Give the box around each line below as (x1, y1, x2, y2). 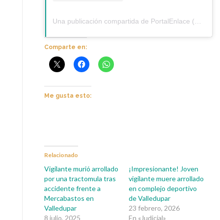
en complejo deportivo (128, 184, 197, 193)
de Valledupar (128, 194, 170, 203)
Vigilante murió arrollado (44, 165, 118, 173)
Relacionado (44, 151, 78, 159)
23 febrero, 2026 (128, 204, 180, 213)
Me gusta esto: (44, 92, 91, 100)
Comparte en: (44, 44, 87, 51)
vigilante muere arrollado (128, 174, 204, 183)
